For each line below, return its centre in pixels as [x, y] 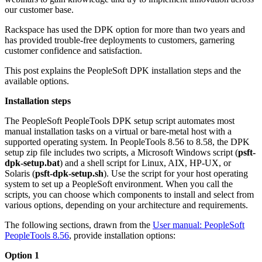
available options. [37, 81]
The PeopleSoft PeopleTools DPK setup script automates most [120, 120]
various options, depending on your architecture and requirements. [126, 205]
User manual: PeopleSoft [199, 225]
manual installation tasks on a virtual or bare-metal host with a [118, 131]
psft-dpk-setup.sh [69, 173]
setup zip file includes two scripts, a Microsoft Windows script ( [121, 152]
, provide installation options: [122, 235]
